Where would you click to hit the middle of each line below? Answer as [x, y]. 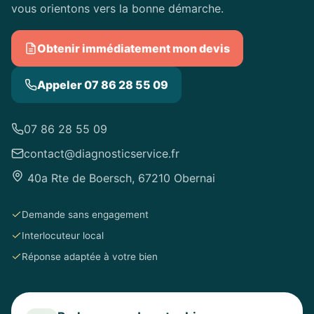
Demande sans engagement [85, 214]
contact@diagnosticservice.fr [101, 153]
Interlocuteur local [62, 235]
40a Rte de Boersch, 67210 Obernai [119, 178]
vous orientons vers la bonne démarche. [117, 8]
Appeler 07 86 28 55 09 [102, 85]
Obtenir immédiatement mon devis [133, 48]
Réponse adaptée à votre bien [89, 257]
